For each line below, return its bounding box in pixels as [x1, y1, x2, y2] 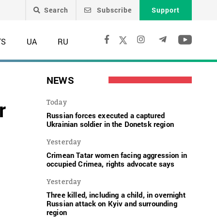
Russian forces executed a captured [46, 110, 165, 120]
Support [152, 5, 180, 15]
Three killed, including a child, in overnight [46, 189, 186, 200]
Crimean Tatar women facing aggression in [46, 150, 187, 160]
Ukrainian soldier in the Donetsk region [46, 119, 174, 129]
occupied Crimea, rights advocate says [46, 158, 175, 169]
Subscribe [95, 5, 132, 15]
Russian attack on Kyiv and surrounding [46, 198, 177, 208]
